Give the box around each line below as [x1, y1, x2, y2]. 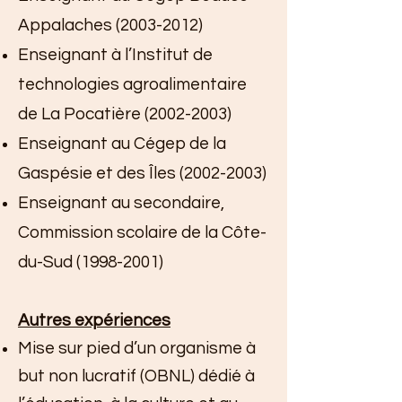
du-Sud [18, 253, 76, 271]
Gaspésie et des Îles [18, 164, 179, 182]
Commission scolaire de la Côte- [18, 223, 267, 241]
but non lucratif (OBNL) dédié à [18, 367, 255, 385]
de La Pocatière [18, 105, 144, 123]
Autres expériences [18, 311, 170, 329]
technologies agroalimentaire [18, 75, 247, 93]
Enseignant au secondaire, [18, 194, 224, 212]
